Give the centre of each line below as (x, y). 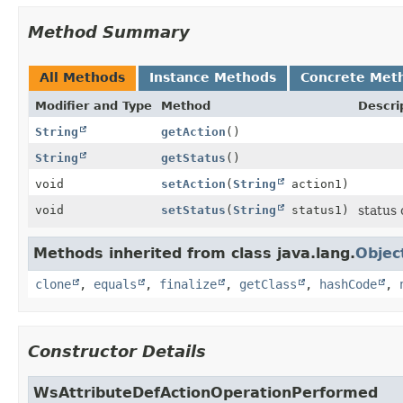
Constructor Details (117, 351)
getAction (193, 131)
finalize (188, 284)
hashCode (348, 284)
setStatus (193, 210)
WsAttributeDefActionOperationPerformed (206, 392)
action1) (317, 184)
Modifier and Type (94, 105)
